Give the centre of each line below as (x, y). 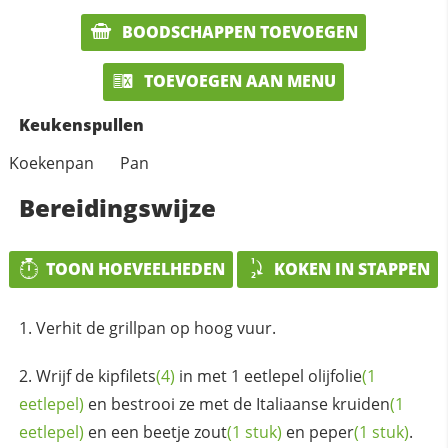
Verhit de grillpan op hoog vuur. (155, 328)
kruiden (360, 404)
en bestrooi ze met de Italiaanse (207, 404)
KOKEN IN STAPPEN (352, 268)
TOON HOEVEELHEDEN (136, 268)
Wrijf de (66, 376)
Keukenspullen (81, 124)
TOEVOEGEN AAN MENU (238, 81)
